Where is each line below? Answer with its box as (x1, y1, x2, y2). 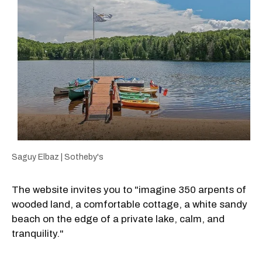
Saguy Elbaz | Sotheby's (12, 152, 104, 161)
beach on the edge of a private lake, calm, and (12, 213, 225, 225)
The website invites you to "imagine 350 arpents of (12, 184, 246, 195)
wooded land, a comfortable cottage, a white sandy (12, 198, 247, 210)
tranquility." (12, 227, 64, 239)
